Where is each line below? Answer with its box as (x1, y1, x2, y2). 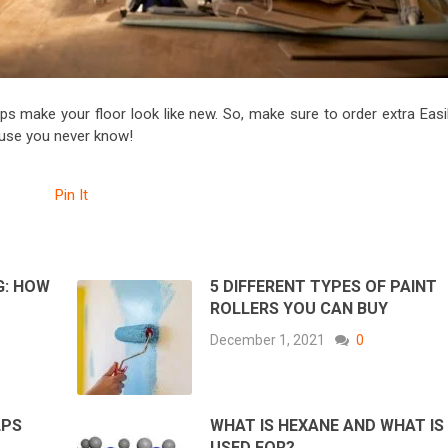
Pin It (55, 186, 88, 205)
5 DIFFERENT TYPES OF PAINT (210, 277, 438, 297)
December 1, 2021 (210, 332, 326, 349)
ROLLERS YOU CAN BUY (210, 299, 389, 319)
